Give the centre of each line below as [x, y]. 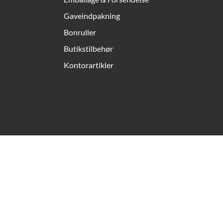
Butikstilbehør [88, 48]
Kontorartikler [89, 65]
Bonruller [80, 32]
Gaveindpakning [92, 15]
